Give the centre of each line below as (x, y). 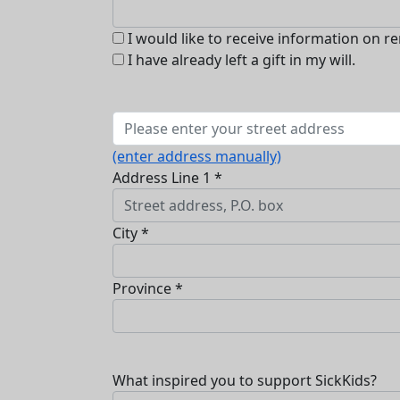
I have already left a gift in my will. (242, 60)
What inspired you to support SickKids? (245, 381)
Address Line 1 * (167, 178)
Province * (148, 289)
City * (131, 233)
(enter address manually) (197, 157)
